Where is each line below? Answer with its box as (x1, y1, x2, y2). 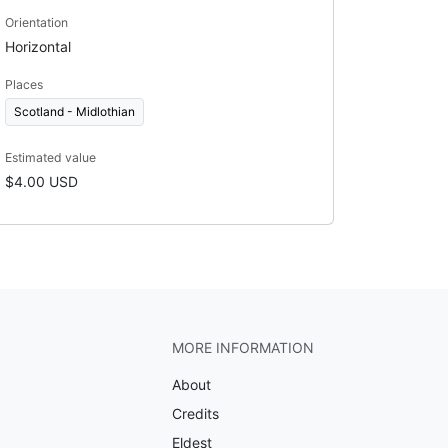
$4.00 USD (4, 172, 78, 190)
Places (4, 76, 43, 92)
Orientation (4, 14, 68, 30)
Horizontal (4, 37, 71, 55)
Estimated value (4, 149, 96, 165)
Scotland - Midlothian (13, 103, 135, 119)
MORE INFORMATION (171, 339, 314, 356)
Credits (171, 405, 219, 422)
